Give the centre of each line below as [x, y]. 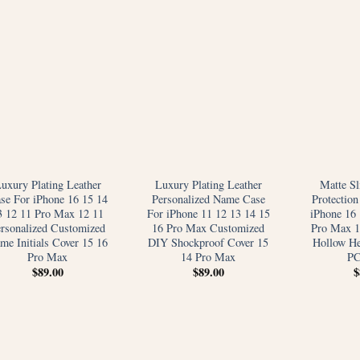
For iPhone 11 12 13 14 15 [208, 213]
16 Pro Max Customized [208, 227]
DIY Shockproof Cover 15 [208, 242]
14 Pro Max [208, 256]
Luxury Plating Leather [208, 184]
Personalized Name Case [208, 198]
